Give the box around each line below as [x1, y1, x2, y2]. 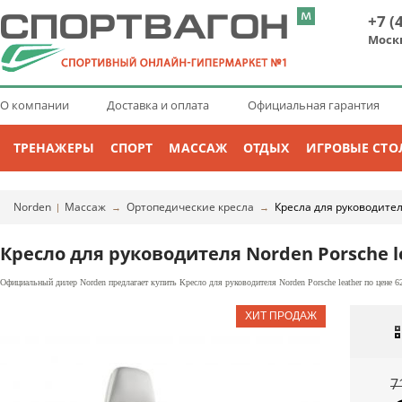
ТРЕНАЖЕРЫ [13, 139, 94, 156]
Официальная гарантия [248, 97, 380, 113]
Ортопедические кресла [127, 199, 254, 214]
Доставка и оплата [107, 97, 210, 113]
